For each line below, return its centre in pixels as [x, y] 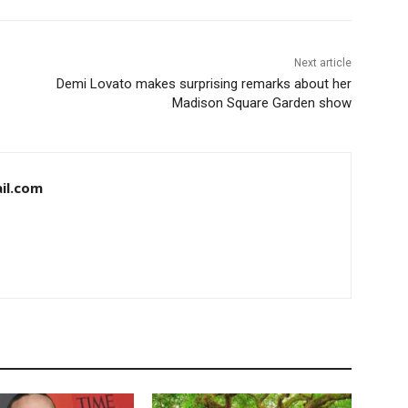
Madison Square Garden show [261, 103]
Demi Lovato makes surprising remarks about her [204, 84]
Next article [322, 63]
